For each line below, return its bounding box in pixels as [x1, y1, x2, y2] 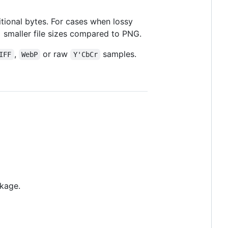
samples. [100, 48, 137, 59]
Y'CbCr [73, 50, 98, 59]
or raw [40, 48, 71, 59]
